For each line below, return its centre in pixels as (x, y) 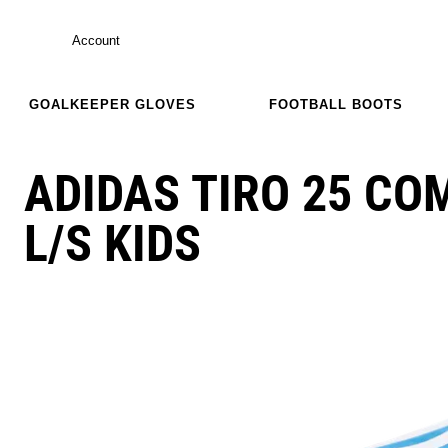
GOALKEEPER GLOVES (112, 104)
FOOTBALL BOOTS (336, 104)
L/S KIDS (112, 243)
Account (96, 40)
